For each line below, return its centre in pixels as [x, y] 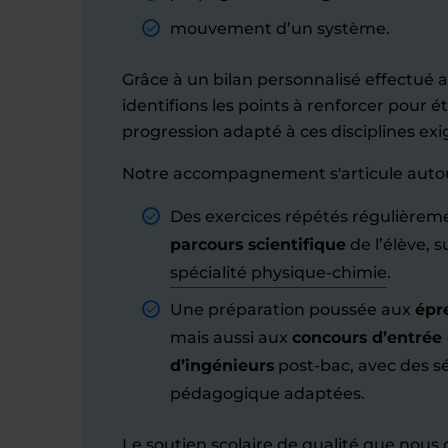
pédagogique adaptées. [267, 393]
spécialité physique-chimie [278, 272]
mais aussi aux [231, 337]
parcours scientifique [258, 244]
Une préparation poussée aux [292, 309]
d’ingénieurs [222, 365]
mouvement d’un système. [280, 28]
